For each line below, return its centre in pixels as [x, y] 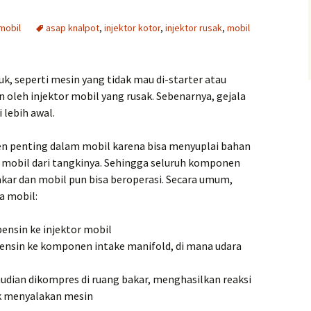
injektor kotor [132, 28]
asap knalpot [73, 28]
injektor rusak [194, 28]
